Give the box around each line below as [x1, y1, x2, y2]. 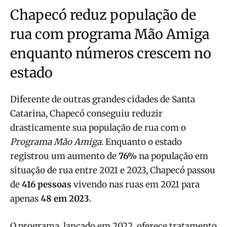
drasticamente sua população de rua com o [10, 122, 186, 133]
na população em [137, 150, 208, 162]
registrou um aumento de [10, 150, 119, 162]
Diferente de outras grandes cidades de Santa [10, 93, 195, 105]
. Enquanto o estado [101, 136, 182, 147]
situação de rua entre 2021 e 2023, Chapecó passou [10, 164, 215, 176]
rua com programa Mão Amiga [10, 25, 209, 43]
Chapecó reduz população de [10, 6, 196, 23]
